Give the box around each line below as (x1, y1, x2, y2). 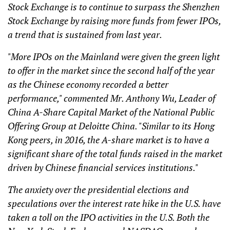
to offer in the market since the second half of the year (8, 64, 215, 76)
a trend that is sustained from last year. (8, 28, 162, 41)
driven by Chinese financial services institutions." (8, 161, 198, 174)
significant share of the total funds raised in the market (8, 147, 222, 160)
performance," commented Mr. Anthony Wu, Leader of (8, 91, 215, 104)
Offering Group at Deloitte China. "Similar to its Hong (8, 119, 215, 132)
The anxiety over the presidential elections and (8, 183, 189, 196)
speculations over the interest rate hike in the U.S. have (8, 197, 221, 209)
